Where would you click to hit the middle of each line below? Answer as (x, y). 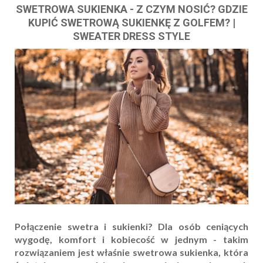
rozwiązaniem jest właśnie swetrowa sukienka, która (131, 252)
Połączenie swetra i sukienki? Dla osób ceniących (131, 227)
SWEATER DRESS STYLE (131, 36)
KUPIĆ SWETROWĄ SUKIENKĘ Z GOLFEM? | (131, 23)
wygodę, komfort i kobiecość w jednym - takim (131, 240)
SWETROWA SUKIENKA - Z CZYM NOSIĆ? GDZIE (131, 9)
